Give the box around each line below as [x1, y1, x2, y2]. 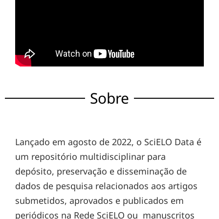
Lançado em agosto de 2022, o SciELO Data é [15, 136, 202, 148]
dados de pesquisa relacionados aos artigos [15, 180, 198, 192]
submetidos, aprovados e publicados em [15, 195, 184, 207]
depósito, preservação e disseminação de [15, 165, 187, 177]
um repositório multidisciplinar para [15, 151, 166, 163]
